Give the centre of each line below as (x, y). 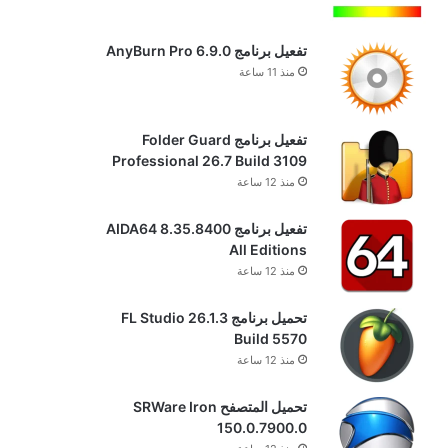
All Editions (267, 249)
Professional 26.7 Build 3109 (209, 160)
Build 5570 (270, 338)
